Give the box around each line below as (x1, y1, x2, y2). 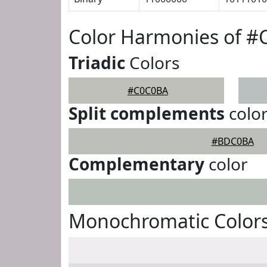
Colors (125, 51, 179, 74)
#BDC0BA (211, 135, 254, 148)
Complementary (69, 153, 204, 175)
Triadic (69, 51, 125, 74)
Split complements (69, 102, 225, 125)
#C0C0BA (127, 84, 168, 97)
